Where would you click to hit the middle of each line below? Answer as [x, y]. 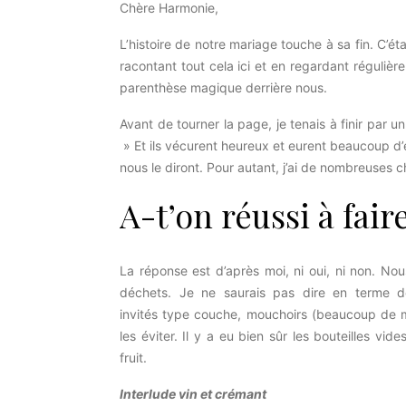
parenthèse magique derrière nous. [223, 87]
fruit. [135, 358]
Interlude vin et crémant [193, 394]
